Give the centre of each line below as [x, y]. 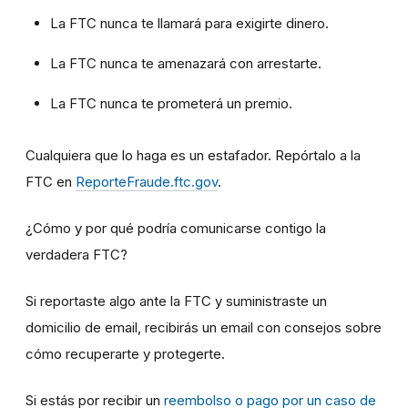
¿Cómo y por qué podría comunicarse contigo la [176, 228]
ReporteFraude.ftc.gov [147, 181]
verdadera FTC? [76, 254]
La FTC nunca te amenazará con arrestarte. [186, 63]
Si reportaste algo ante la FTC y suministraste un [176, 301]
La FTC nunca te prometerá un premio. [171, 103]
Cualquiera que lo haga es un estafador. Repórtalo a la [193, 155]
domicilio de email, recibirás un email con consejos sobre [204, 327]
